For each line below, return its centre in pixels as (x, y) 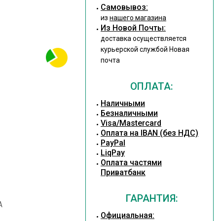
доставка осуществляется (143, 38)
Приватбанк (123, 172)
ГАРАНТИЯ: (152, 198)
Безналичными (129, 113)
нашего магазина (138, 18)
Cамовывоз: (124, 7)
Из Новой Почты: (133, 28)
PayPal (113, 143)
